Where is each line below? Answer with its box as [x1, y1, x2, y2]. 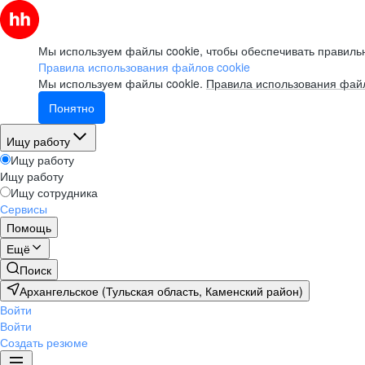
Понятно [49, 99, 95, 116]
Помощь [7, 219, 51, 235]
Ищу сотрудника [11, 184, 98, 200]
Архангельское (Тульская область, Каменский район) [20, 283, 303, 299]
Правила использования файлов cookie [38, 59, 250, 75]
